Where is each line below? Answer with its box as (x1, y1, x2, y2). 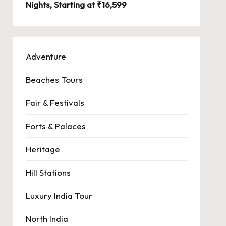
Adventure (25, 51, 66, 62)
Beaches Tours (25, 74, 83, 85)
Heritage (25, 144, 60, 155)
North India (25, 213, 68, 224)
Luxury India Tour (25, 190, 92, 201)
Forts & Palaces (25, 121, 86, 132)
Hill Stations (25, 167, 71, 178)
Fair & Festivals (25, 97, 84, 108)
